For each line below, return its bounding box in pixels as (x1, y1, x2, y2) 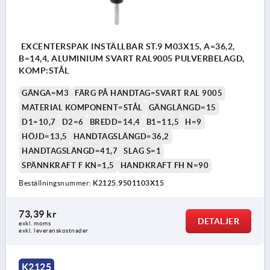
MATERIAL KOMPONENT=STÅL (22, 103, 143, 113)
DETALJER (198, 216, 239, 227)
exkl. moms (19, 220, 51, 227)
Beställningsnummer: (19, 179, 93, 187)
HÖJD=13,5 (22, 132, 67, 142)
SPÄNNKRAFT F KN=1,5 (22, 161, 115, 171)
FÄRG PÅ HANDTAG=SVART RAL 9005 (75, 89, 222, 98)
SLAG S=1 (124, 146, 161, 156)
